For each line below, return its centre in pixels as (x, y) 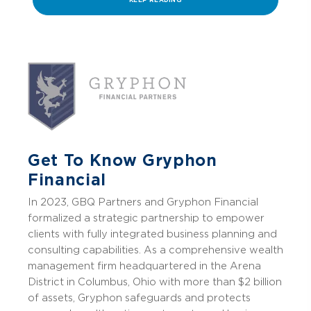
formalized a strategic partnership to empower (146, 218)
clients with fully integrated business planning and (152, 234)
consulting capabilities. (86, 250)
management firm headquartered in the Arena (144, 266)
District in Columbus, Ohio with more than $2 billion (155, 281)
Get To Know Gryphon (123, 161)
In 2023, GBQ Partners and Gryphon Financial (143, 202)
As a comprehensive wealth (213, 250)
